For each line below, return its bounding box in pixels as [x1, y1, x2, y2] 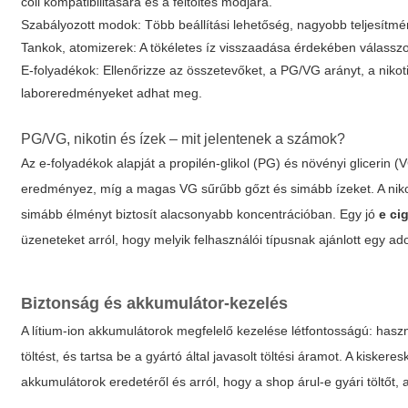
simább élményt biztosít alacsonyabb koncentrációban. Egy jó [21, 207, 380, 221]
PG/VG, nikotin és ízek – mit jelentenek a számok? [21, 131, 346, 147]
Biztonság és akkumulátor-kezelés [21, 294, 289, 312]
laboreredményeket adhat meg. [21, 86, 203, 100]
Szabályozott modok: [21, 17, 142, 32]
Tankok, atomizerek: [21, 40, 138, 55]
